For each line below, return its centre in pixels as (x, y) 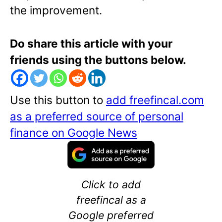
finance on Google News (74, 133)
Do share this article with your (91, 44)
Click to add (111, 184)
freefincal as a (111, 199)
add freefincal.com (155, 100)
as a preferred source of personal (97, 116)
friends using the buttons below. (98, 60)
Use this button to (58, 100)
